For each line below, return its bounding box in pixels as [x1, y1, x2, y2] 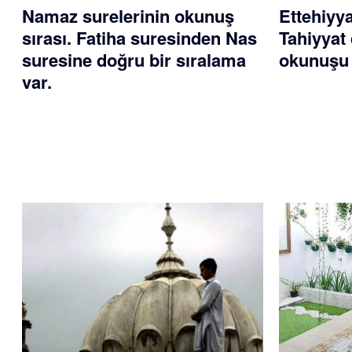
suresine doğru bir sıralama [22, 47, 246, 73]
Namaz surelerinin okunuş [22, 3, 234, 29]
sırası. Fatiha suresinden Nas [22, 25, 257, 51]
